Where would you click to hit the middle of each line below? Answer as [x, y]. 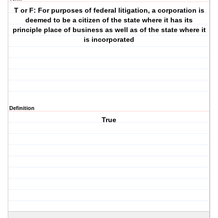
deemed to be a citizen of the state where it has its [109, 20]
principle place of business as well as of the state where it [109, 30]
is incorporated [109, 40]
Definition [22, 108]
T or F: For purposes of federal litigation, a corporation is [109, 10]
